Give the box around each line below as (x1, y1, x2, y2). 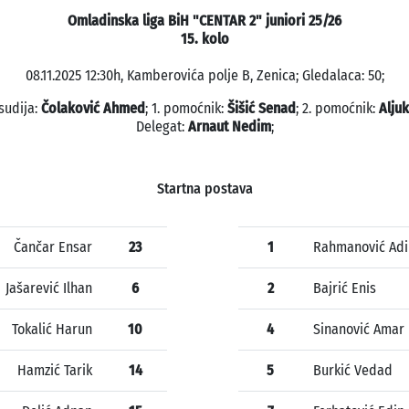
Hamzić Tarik (17, 362, 92, 380)
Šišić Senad (226, 100, 296, 118)
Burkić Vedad (313, 362, 393, 380)
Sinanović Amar (313, 320, 404, 339)
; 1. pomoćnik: (144, 100, 227, 118)
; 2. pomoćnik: (295, 100, 379, 118)
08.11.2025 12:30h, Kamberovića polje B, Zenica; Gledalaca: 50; (25, 67, 384, 85)
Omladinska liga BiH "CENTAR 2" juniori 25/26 (68, 12, 341, 30)
